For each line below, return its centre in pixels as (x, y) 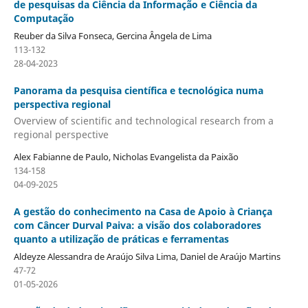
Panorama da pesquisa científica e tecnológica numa (138, 91)
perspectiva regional (62, 104)
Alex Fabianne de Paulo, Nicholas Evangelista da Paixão (126, 156)
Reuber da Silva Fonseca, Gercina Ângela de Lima (112, 36)
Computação (44, 19)
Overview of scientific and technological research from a (143, 120)
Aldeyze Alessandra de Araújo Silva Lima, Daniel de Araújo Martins (147, 256)
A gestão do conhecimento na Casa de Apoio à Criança (143, 211)
